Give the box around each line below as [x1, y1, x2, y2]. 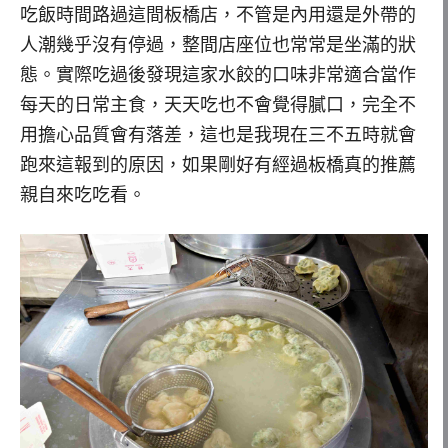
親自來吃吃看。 [20, 185, 146, 206]
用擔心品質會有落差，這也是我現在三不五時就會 [20, 125, 416, 146]
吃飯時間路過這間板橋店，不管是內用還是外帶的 [20, 5, 416, 26]
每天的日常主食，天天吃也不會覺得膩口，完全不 [20, 95, 416, 116]
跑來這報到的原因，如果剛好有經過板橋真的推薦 [20, 155, 416, 176]
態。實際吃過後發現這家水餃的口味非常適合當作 [20, 65, 416, 86]
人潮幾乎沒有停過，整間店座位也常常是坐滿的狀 [20, 35, 416, 56]
